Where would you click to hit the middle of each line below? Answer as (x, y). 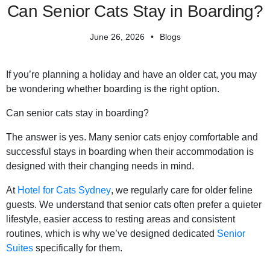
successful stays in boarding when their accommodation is (130, 152)
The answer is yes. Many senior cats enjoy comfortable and (132, 137)
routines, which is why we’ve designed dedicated (111, 234)
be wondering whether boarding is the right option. (113, 89)
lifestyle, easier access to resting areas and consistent (121, 219)
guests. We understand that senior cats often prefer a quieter (134, 205)
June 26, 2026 (117, 37)
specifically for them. (79, 248)
